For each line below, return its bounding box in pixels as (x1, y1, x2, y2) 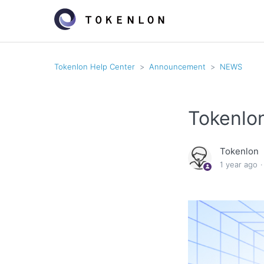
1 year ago (220, 160, 258, 170)
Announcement (149, 61, 206, 71)
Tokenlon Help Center (54, 61, 135, 71)
